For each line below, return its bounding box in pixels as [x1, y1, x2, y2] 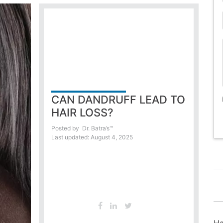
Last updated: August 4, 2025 [51, 133, 133, 141]
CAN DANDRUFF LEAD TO [51, 93, 185, 107]
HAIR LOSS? [51, 106, 113, 119]
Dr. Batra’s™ [80, 124, 113, 132]
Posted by [51, 124, 79, 132]
